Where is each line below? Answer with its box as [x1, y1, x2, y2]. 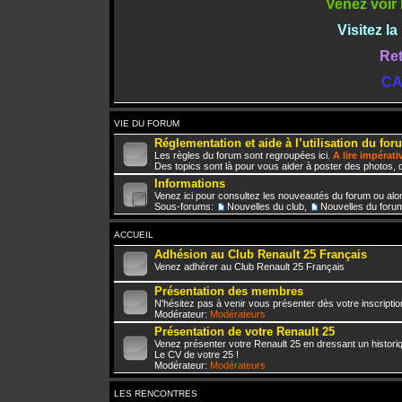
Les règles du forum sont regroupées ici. [154, 149, 333, 161]
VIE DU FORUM [114, 118, 179, 128]
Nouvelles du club [227, 200, 304, 212]
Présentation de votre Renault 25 [154, 324, 335, 338]
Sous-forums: [154, 200, 216, 212]
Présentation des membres [154, 284, 303, 298]
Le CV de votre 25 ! [154, 348, 239, 360]
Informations [154, 176, 225, 190]
